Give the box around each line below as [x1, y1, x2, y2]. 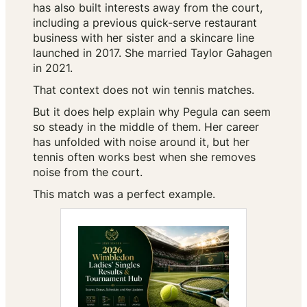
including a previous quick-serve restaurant [33, 16, 257, 30]
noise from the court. [33, 165, 143, 180]
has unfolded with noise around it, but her [33, 135, 249, 149]
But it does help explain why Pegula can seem [33, 105, 271, 119]
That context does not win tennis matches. [33, 83, 254, 97]
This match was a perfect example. [33, 187, 215, 201]
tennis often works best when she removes [33, 150, 256, 164]
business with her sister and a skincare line [33, 31, 254, 45]
